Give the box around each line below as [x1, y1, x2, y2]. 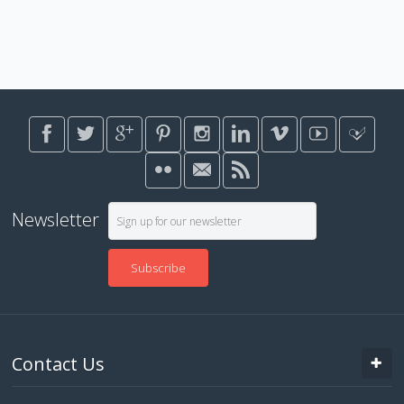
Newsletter [12, 207, 100, 233]
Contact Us [12, 352, 106, 377]
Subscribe [130, 260, 186, 277]
